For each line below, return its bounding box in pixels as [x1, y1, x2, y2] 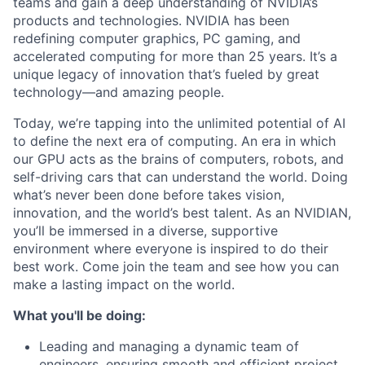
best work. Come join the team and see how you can [13, 258, 339, 275]
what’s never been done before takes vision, [13, 187, 284, 203]
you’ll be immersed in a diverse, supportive [13, 222, 278, 239]
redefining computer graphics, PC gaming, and [13, 30, 301, 46]
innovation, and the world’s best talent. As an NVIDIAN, [13, 204, 351, 221]
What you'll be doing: [13, 307, 146, 323]
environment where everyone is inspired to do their [13, 240, 328, 257]
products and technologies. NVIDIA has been [13, 12, 289, 29]
